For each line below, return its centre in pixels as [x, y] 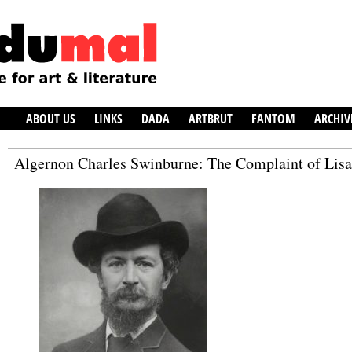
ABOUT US [51, 118]
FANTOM [273, 118]
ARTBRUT [211, 118]
